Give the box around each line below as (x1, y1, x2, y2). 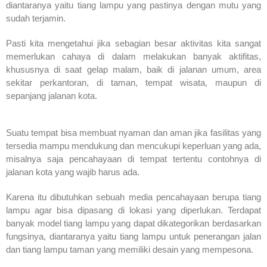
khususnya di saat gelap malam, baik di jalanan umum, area (6, 64, 261, 74)
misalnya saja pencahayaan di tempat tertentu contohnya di (6, 153, 261, 164)
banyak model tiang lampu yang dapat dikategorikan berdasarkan (6, 218, 261, 228)
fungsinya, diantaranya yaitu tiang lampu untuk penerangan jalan (6, 231, 261, 241)
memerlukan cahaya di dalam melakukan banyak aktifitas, (6, 51, 261, 61)
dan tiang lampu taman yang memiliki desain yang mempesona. (6, 244, 253, 254)
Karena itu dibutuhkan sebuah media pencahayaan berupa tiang (6, 191, 261, 202)
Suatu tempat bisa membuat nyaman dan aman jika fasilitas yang (6, 127, 261, 138)
